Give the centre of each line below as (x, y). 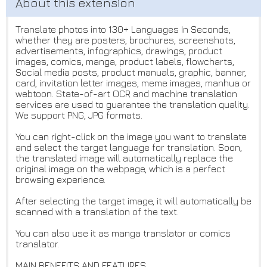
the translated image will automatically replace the (124, 158)
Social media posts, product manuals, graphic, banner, (131, 72)
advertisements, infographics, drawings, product (119, 51)
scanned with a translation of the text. (97, 212)
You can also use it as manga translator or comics (123, 233)
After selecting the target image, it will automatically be (133, 201)
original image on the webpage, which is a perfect (120, 169)
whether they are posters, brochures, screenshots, (125, 40)
